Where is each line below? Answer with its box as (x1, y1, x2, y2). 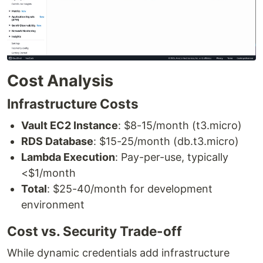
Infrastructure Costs (7, 96, 139, 112)
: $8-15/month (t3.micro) (118, 119, 242, 132)
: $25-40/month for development (47, 183, 213, 195)
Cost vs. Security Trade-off (7, 223, 182, 240)
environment (21, 198, 85, 211)
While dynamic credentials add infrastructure (7, 247, 230, 259)
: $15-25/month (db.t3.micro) (93, 135, 239, 148)
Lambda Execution (21, 151, 115, 164)
